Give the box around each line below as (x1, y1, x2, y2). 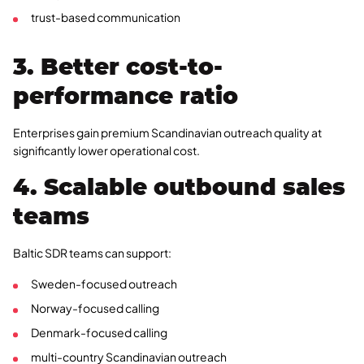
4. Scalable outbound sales (13, 173, 345, 201)
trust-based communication (31, 10, 180, 25)
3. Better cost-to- (13, 53, 223, 81)
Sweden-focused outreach (31, 276, 177, 292)
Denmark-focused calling (31, 325, 167, 340)
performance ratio (13, 82, 238, 110)
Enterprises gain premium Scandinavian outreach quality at (13, 125, 322, 141)
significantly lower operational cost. (13, 143, 200, 158)
